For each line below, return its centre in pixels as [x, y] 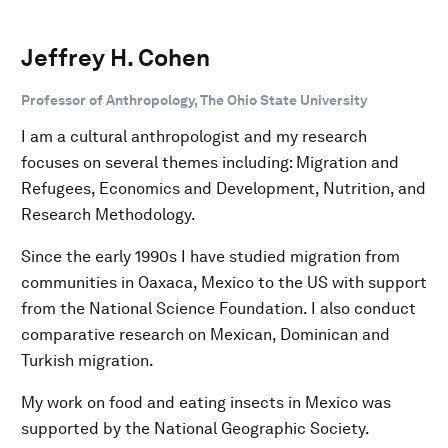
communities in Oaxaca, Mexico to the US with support [224, 282]
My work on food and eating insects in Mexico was [206, 402]
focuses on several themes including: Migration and [210, 162]
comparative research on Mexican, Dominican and [205, 334]
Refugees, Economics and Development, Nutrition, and [223, 188]
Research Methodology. [108, 214]
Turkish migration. [87, 360]
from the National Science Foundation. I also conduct [218, 308]
